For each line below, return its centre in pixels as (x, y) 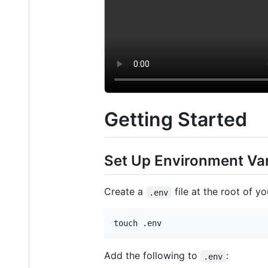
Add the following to (152, 256)
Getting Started (176, 119)
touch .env (138, 223)
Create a (125, 192)
